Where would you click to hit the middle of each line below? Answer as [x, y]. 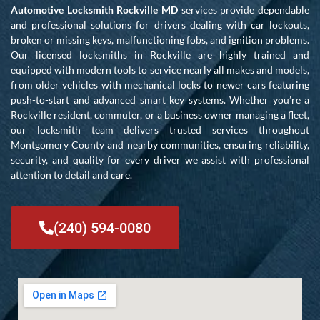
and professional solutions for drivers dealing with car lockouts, [160, 24]
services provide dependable [244, 9]
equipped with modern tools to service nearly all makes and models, [160, 69]
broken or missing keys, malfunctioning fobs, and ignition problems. [160, 39]
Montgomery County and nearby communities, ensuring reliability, [160, 144]
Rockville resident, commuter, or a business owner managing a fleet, [160, 114]
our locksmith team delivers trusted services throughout [160, 129]
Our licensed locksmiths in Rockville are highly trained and [160, 54]
